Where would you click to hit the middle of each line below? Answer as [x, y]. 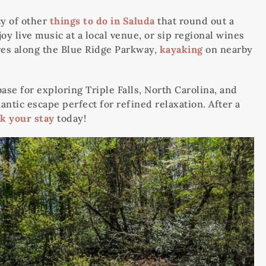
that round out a [194, 21]
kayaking [181, 49]
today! [70, 118]
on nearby [228, 49]
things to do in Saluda [102, 21]
